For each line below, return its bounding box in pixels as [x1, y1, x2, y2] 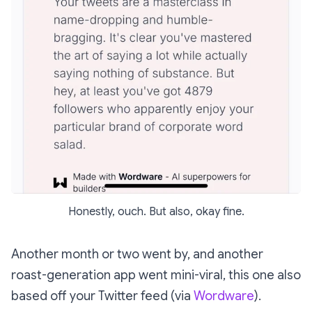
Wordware [194, 288, 254, 304]
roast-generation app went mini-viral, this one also [11, 267, 301, 283]
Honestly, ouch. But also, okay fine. [68, 205, 244, 219]
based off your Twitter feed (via [11, 288, 194, 304]
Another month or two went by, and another [11, 247, 263, 263]
